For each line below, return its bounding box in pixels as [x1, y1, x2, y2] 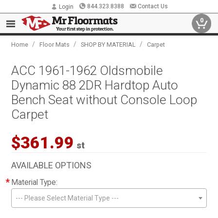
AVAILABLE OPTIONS [11, 160, 92, 170]
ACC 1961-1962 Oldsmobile [11, 63, 163, 78]
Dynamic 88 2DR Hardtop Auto [11, 78, 179, 92]
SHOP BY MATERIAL [81, 41, 136, 48]
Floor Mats [39, 41, 70, 48]
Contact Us [137, 3, 168, 10]
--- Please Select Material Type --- [16, 194, 119, 202]
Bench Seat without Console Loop [11, 92, 198, 107]
